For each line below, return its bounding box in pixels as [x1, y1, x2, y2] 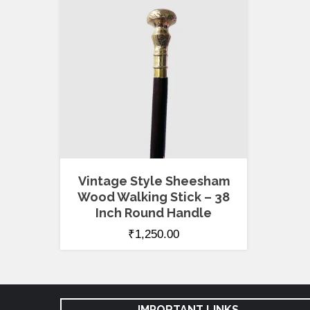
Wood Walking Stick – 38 [77, 190, 230, 205]
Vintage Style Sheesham [77, 174, 230, 189]
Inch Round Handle [95, 206, 212, 221]
